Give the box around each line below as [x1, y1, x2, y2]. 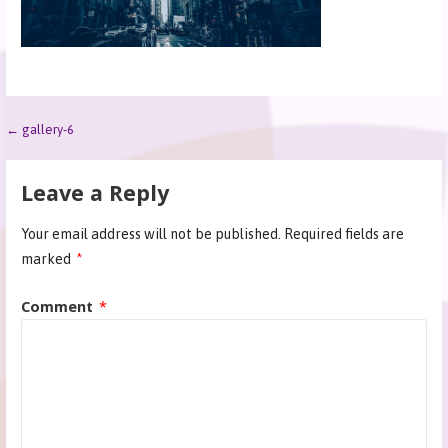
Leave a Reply [20, 177, 169, 207]
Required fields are [283, 226, 404, 243]
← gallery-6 [6, 121, 75, 137]
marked [20, 251, 74, 268]
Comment [20, 296, 97, 316]
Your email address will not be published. [20, 226, 281, 243]
